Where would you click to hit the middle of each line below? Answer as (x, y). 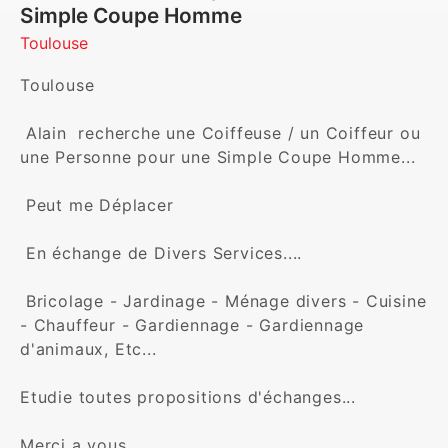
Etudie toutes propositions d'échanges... (188, 397)
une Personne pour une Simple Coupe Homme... (218, 157)
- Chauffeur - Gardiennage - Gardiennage (192, 325)
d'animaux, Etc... (88, 349)
